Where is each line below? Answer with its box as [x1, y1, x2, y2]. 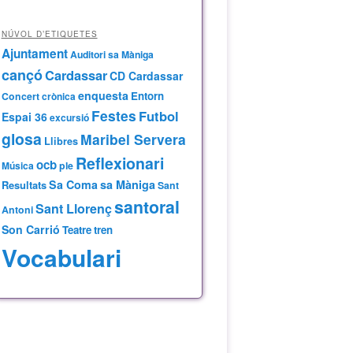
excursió [49, 110, 89, 125]
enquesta [77, 87, 128, 104]
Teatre [61, 222, 91, 238]
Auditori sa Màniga [69, 47, 154, 62]
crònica [41, 89, 76, 104]
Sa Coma [48, 176, 98, 193]
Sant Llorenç [35, 199, 112, 218]
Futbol [138, 106, 179, 126]
